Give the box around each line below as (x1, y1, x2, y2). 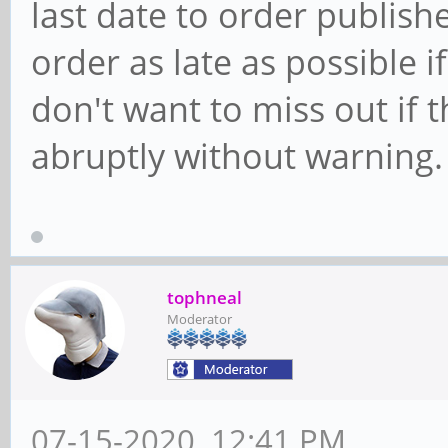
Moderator (167, 309, 232, 328)
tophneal (167, 285, 242, 309)
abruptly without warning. (31, 132, 443, 179)
